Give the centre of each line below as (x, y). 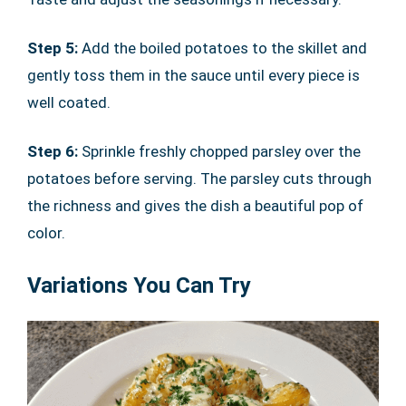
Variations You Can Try (139, 285)
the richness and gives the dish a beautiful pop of (195, 205)
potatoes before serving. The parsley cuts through (199, 178)
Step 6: (54, 151)
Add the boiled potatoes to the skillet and (224, 48)
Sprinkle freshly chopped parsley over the (221, 151)
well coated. (69, 102)
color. (46, 232)
